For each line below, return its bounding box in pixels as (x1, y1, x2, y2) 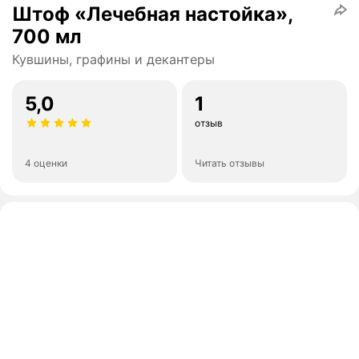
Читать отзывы (195, 157, 264, 170)
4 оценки (25, 157, 67, 170)
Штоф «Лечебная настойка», (12, 2, 293, 26)
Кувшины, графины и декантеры (12, 51, 215, 68)
